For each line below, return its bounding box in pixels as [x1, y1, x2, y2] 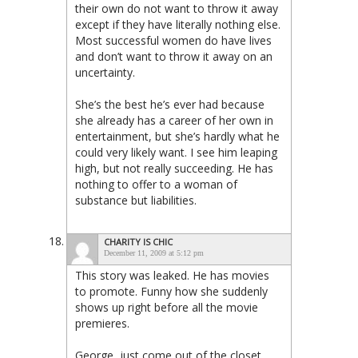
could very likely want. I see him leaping [75, 144, 277, 160]
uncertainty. [75, 64, 135, 80]
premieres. [75, 315, 129, 331]
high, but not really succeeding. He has [75, 160, 273, 176]
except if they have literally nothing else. [75, 16, 280, 32]
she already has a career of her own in [75, 112, 273, 128]
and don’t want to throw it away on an [75, 48, 272, 64]
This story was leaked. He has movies [75, 267, 269, 283]
